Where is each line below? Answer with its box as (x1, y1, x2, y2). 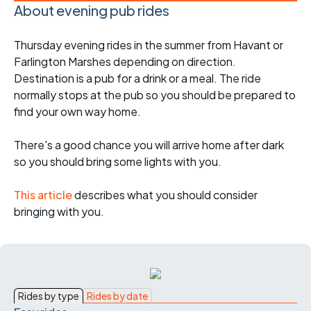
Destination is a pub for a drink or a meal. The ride (14, 70, 261, 85)
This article (14, 187, 74, 202)
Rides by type (18, 289, 79, 302)
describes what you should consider (74, 187, 258, 202)
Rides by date (87, 289, 148, 302)
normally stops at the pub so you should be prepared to (14, 87, 296, 102)
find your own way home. (14, 103, 141, 119)
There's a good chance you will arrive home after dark (14, 137, 284, 152)
